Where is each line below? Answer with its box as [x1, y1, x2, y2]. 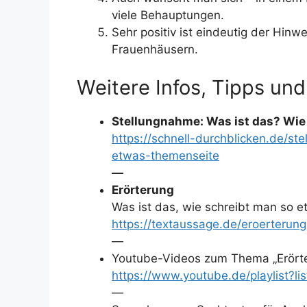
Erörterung [112, 182, 174, 197]
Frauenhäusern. [112, 42, 198, 56]
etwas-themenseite [112, 148, 219, 162]
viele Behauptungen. [112, 8, 224, 22]
